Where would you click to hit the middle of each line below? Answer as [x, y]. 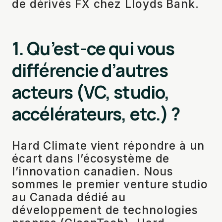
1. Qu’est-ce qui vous [93, 49]
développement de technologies [105, 210]
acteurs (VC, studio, [91, 92]
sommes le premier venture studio [110, 184]
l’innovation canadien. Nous [93, 171]
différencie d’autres [90, 70]
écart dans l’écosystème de [91, 159]
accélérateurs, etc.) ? [96, 114]
